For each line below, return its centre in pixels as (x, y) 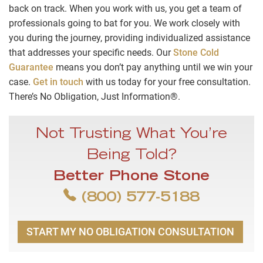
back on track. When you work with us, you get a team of (125, 9)
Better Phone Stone (131, 178)
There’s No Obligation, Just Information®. (95, 97)
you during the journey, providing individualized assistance (129, 38)
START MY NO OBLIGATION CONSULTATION (130, 232)
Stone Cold (196, 53)
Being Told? (131, 156)
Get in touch (58, 82)
